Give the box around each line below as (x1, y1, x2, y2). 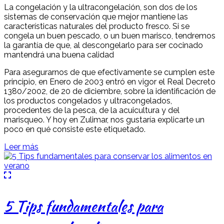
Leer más (4, 141, 38, 151)
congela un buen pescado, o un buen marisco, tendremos (4, 30, 215, 40)
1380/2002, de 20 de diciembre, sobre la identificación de (4, 86, 215, 96)
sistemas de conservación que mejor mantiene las (4, 11, 188, 21)
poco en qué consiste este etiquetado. (4, 124, 145, 134)
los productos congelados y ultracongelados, (4, 95, 172, 105)
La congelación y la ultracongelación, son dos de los (4, 2, 197, 12)
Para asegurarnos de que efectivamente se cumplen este (4, 67, 214, 77)
